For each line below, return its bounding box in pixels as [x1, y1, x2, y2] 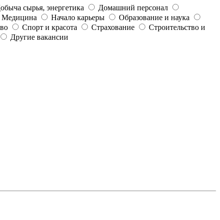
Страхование [91, 23, 135, 31]
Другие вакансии [10, 32, 68, 41]
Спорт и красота [22, 23, 77, 31]
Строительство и [149, 23, 205, 31]
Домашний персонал [98, 3, 168, 12]
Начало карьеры [51, 13, 105, 22]
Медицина [1, 13, 37, 22]
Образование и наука [119, 13, 190, 22]
